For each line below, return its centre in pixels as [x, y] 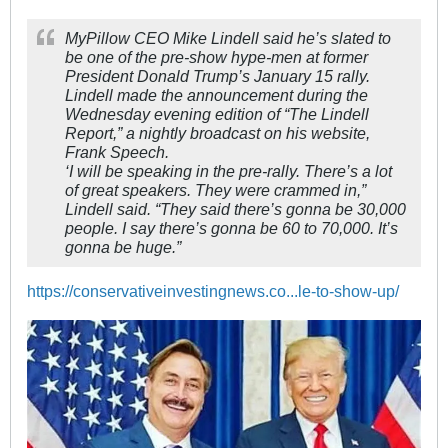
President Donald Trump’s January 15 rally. [217, 76]
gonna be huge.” [123, 247]
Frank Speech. [117, 152]
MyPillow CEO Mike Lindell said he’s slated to [228, 38]
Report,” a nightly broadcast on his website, [217, 133]
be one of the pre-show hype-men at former [216, 57]
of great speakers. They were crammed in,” [215, 190]
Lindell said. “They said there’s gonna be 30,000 [235, 209]
